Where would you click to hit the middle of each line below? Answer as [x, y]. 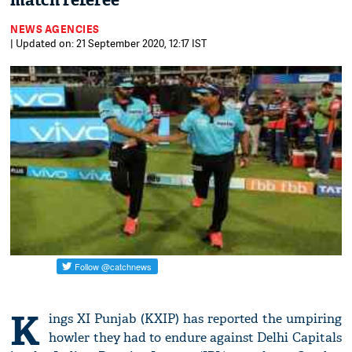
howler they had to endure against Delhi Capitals [195, 338]
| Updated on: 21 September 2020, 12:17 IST [109, 43]
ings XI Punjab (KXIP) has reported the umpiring [195, 319]
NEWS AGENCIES [55, 29]
